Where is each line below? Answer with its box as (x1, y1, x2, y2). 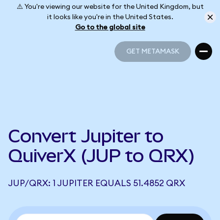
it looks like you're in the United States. (47, 13, 173, 21)
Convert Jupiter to (8, 126, 164, 146)
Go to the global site (75, 24, 145, 31)
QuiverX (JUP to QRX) (8, 145, 195, 166)
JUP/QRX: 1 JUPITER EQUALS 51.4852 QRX (8, 179, 185, 188)
